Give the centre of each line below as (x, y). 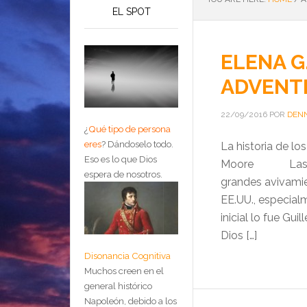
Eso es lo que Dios (121, 159)
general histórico (118, 286)
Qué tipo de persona (130, 129)
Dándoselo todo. (140, 144)
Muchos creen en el (124, 271)
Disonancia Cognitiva (127, 256)
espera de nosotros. (123, 174)
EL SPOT (131, 12)
